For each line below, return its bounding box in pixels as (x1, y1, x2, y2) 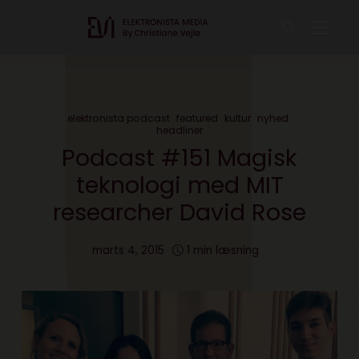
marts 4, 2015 (92, 243, 164, 258)
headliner (156, 123, 203, 137)
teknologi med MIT (75, 169, 284, 201)
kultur (224, 111, 251, 125)
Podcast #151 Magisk (62, 142, 297, 174)
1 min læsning (187, 243, 259, 258)
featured (176, 111, 218, 125)
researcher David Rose (53, 196, 306, 228)
